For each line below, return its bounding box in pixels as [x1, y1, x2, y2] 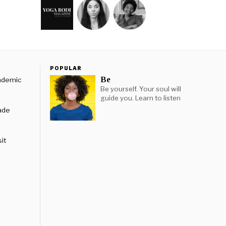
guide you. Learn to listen [100, 94, 181, 102]
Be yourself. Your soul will [100, 85, 181, 93]
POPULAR [49, 65, 82, 71]
